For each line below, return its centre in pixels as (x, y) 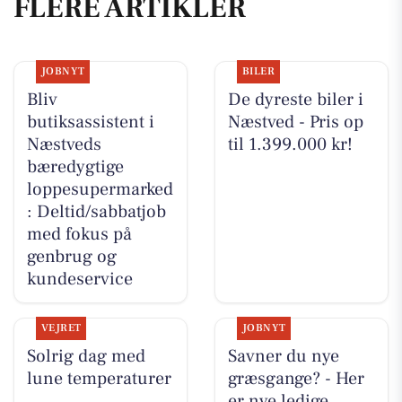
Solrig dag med (86, 356)
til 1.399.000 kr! (290, 144)
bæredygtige (75, 166)
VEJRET (61, 328)
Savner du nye (283, 356)
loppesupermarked (100, 189)
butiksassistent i (90, 122)
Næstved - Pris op (295, 122)
